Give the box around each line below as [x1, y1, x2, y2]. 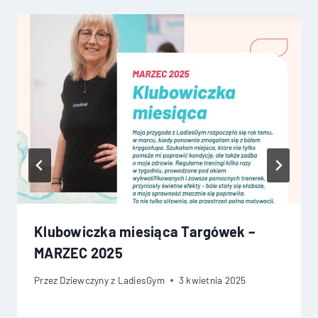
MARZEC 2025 [34, 243, 123, 261]
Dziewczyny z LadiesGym [60, 274, 165, 287]
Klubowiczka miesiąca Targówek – [34, 222, 256, 240]
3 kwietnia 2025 [178, 274, 246, 287]
